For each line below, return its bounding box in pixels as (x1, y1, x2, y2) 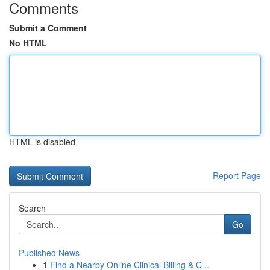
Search (19, 202, 46, 214)
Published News (19, 246, 80, 259)
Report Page (213, 169, 261, 181)
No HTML (9, 37, 47, 49)
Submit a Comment (9, 22, 87, 34)
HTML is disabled (9, 136, 75, 148)
